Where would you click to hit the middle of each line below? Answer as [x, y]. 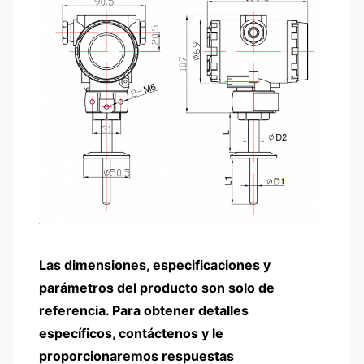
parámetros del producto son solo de [157, 288]
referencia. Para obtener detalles [144, 311]
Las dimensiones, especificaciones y [155, 265]
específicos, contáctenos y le [131, 334]
